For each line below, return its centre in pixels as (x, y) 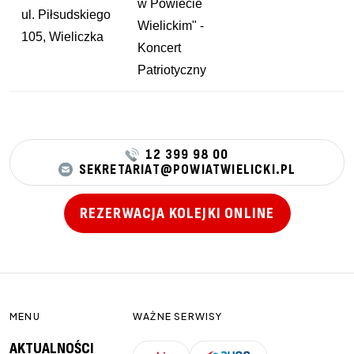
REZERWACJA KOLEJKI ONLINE (177, 213)
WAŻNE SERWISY (178, 316)
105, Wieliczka (62, 37)
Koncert (159, 48)
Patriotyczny (172, 70)
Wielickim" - (171, 26)
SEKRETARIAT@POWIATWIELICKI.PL (187, 169)
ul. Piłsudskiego (66, 15)
